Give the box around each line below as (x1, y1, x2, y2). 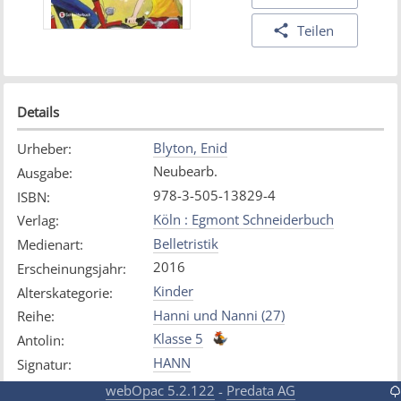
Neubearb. (152, 162, 218, 181)
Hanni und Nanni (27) (152, 305, 285, 324)
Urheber (16, 140, 68, 158)
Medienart (16, 235, 80, 254)
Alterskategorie (16, 283, 109, 302)
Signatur (16, 354, 68, 373)
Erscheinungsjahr (16, 259, 123, 277)
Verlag (16, 211, 55, 230)
